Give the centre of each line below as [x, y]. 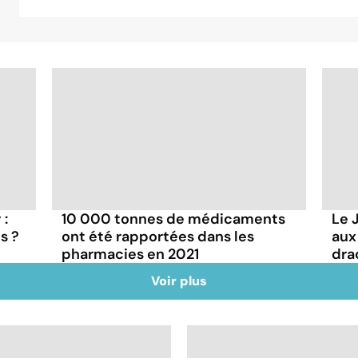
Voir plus [179, 280]
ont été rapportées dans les [158, 236]
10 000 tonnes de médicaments [174, 219]
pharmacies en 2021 [131, 254]
